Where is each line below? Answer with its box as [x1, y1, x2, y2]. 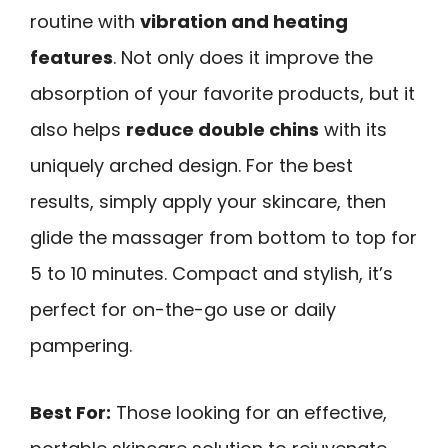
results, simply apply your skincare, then [30, 189, 386, 215]
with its [319, 117, 387, 143]
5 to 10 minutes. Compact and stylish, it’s [30, 261, 393, 287]
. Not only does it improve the [113, 45, 373, 71]
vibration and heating [140, 9, 348, 35]
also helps [30, 117, 126, 143]
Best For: [30, 399, 111, 425]
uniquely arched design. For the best [30, 153, 353, 179]
